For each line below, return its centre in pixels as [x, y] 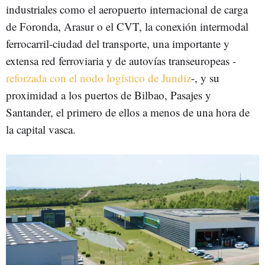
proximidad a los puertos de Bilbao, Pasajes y [109, 95]
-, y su [205, 77]
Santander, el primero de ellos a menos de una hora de [128, 112]
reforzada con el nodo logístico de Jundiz [98, 77]
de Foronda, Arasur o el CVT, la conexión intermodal [127, 26]
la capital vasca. [43, 129]
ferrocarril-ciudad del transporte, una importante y [118, 43]
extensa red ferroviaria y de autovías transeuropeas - [121, 60]
